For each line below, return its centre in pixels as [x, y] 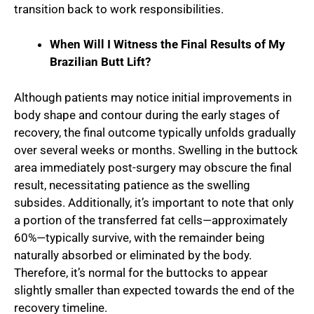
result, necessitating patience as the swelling [132, 185]
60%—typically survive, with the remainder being [139, 237]
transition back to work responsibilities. [119, 9]
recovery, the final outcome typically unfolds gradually [155, 132]
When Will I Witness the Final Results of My [168, 45]
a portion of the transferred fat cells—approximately [151, 220]
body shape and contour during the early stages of [147, 115]
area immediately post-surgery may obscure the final [153, 167]
